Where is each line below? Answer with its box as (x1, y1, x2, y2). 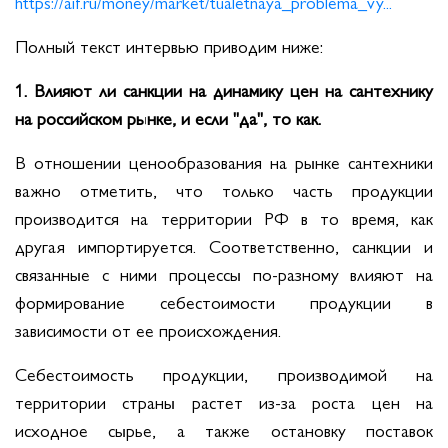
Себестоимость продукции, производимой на (15, 360, 433, 386)
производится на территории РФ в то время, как (15, 204, 433, 230)
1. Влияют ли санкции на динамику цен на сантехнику (15, 76, 433, 102)
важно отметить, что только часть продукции (15, 176, 433, 202)
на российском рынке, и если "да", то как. (15, 104, 321, 130)
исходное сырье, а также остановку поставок (15, 416, 433, 442)
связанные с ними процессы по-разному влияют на (15, 260, 433, 286)
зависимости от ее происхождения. (15, 316, 281, 342)
